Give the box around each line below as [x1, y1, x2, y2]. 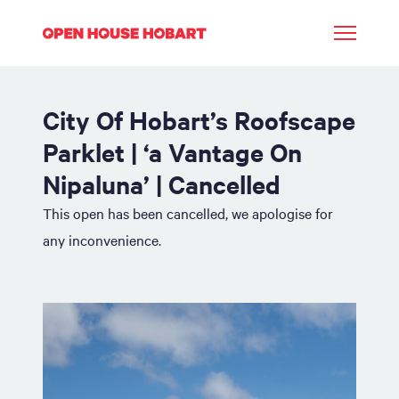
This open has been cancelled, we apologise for [43, 203, 333, 223]
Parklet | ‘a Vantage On [43, 134, 302, 168]
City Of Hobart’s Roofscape [43, 102, 355, 136]
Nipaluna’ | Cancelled [43, 167, 281, 200]
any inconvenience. [43, 230, 161, 249]
